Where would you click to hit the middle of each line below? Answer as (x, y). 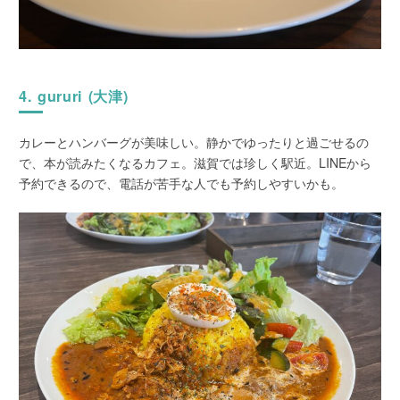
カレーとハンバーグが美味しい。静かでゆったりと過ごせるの (194, 142)
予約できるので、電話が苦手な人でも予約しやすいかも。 (182, 183)
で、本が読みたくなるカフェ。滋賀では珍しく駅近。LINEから (196, 162)
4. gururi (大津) (74, 96)
